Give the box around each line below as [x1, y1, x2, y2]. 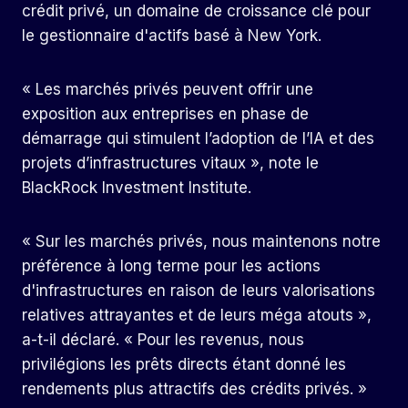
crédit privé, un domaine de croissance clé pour [22, 2, 371, 21]
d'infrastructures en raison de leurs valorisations [22, 281, 375, 301]
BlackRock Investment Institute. [22, 178, 251, 198]
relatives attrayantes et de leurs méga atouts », [22, 306, 372, 325]
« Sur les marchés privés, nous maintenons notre [22, 232, 381, 251]
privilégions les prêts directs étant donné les [22, 355, 346, 374]
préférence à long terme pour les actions [22, 257, 321, 276]
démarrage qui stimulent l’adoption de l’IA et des [22, 129, 374, 148]
